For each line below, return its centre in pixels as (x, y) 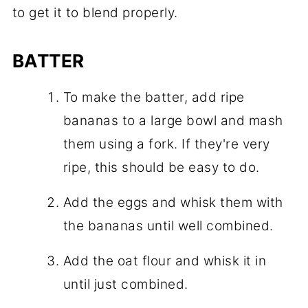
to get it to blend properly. (95, 12)
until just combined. (125, 284)
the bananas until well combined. (168, 225)
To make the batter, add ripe (154, 97)
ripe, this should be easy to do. (161, 167)
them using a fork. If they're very (166, 144)
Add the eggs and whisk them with (173, 202)
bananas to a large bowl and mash (173, 120)
